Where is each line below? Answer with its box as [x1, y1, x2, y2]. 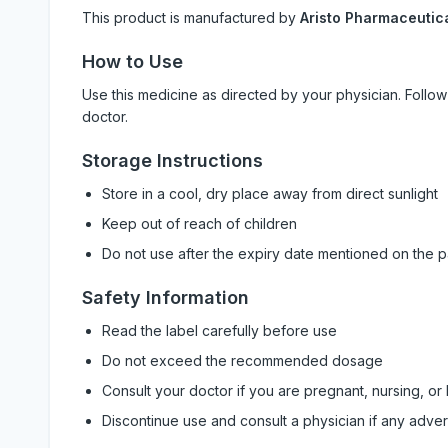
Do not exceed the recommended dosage [102, 352, 383, 369]
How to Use [82, 51, 183, 72]
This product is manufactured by [82, 9, 300, 26]
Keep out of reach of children [102, 215, 297, 232]
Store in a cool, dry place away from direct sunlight [102, 185, 438, 202]
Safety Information [82, 287, 249, 308]
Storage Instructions [82, 150, 263, 171]
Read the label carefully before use [102, 322, 337, 339]
